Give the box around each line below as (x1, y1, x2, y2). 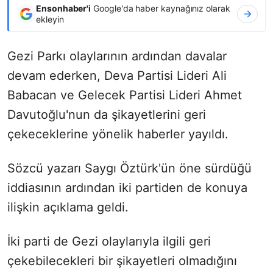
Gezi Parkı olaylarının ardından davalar (7, 48, 227, 63)
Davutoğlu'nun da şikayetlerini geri (7, 107, 206, 122)
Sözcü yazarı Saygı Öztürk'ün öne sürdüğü (7, 160, 252, 175)
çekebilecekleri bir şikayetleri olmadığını (7, 253, 237, 268)
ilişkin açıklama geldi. (7, 199, 129, 214)
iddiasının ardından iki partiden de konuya (7, 180, 247, 195)
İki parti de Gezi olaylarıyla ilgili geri (7, 233, 211, 249)
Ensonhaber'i (36, 2, 91, 13)
